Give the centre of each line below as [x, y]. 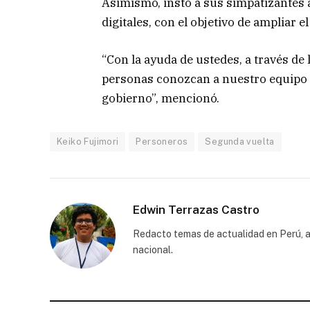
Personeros [162, 141]
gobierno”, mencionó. [161, 98]
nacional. [153, 249]
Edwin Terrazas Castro [196, 209]
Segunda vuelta [240, 141]
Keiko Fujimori [88, 141]
